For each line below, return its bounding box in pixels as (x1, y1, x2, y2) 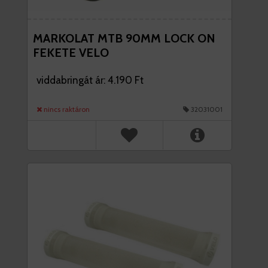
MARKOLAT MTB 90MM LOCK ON (33, 31, 215, 46)
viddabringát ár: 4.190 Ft (36, 74, 144, 87)
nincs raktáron (42, 105, 90, 114)
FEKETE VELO (33, 45, 109, 60)
